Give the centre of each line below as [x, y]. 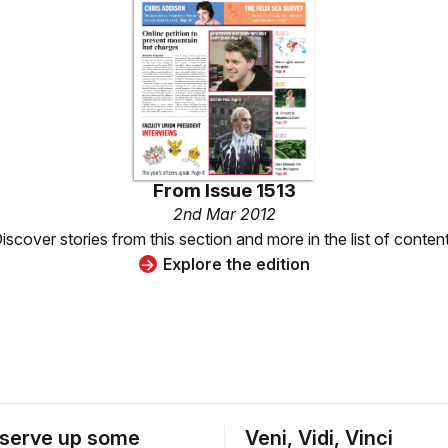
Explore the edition [236, 263]
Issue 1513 [250, 190]
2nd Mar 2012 [224, 213]
